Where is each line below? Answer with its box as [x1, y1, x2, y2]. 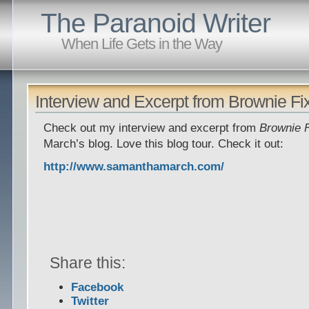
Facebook [71, 281, 124, 295]
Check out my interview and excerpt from [43, 121, 260, 134]
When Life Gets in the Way [61, 35, 223, 52]
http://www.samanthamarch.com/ [43, 159, 225, 173]
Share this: [49, 253, 126, 272]
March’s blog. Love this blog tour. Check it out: [43, 137, 284, 150]
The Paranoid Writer [41, 8, 271, 38]
